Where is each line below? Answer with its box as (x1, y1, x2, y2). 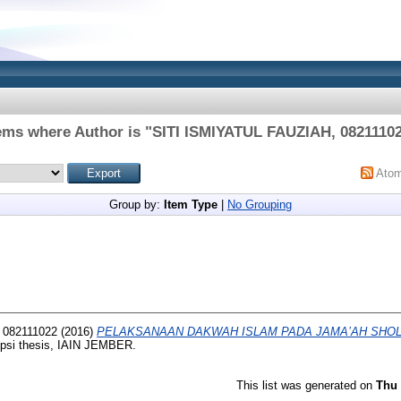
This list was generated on (236, 378, 376, 392)
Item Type (164, 198, 218, 211)
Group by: (109, 198, 164, 211)
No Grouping (227, 198, 292, 211)
